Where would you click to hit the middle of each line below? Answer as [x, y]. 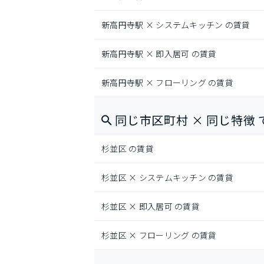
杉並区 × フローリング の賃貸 [159, 235]
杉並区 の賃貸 [128, 148]
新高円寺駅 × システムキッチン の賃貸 [176, 25]
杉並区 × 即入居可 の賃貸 [151, 206]
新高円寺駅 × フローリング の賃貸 [168, 82]
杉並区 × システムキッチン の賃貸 [168, 177]
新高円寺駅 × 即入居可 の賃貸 [159, 54]
